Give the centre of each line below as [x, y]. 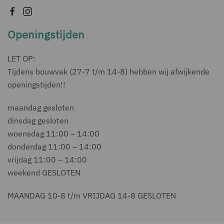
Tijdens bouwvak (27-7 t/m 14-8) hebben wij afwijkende [108, 71]
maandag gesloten [41, 107]
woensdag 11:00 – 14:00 [53, 133]
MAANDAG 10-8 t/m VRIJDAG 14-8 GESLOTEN [92, 195]
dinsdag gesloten [38, 120]
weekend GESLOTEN [44, 172]
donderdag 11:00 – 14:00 [54, 146]
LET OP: [21, 58]
